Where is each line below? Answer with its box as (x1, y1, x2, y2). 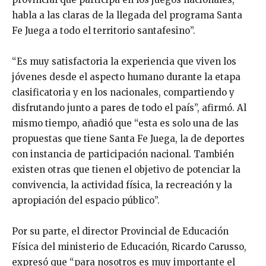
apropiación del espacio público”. (12, 195, 160, 207)
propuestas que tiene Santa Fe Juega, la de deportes (12, 133, 245, 145)
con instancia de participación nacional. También (12, 148, 234, 160)
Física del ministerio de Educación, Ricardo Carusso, (12, 241, 246, 253)
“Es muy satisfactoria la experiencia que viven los (12, 56, 236, 68)
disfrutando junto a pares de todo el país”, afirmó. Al (12, 102, 246, 114)
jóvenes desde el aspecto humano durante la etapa (12, 71, 240, 83)
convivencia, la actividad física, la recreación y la (12, 179, 232, 191)
